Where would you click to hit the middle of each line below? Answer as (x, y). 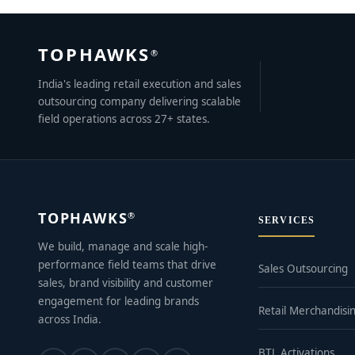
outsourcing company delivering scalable (139, 102)
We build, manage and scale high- (123, 247)
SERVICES (287, 221)
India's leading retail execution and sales (139, 84)
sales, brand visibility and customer (126, 283)
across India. (70, 320)
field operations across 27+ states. (124, 119)
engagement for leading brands (118, 302)
